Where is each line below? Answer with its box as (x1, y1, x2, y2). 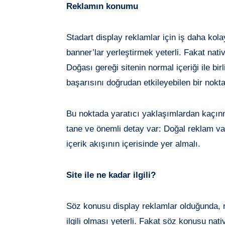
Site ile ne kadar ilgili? (66, 170, 156, 180)
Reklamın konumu (66, 1, 138, 11)
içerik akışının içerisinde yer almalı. (66, 139, 200, 149)
